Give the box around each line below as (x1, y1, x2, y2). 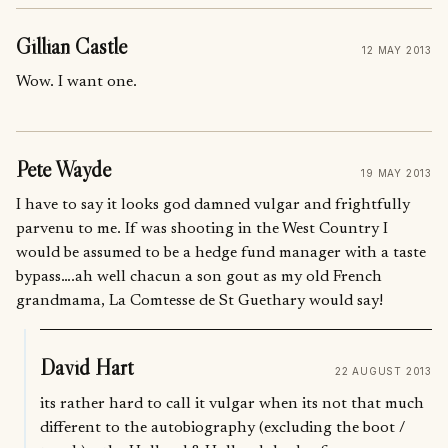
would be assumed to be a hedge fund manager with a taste (16, 245, 426, 262)
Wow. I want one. (16, 74, 137, 91)
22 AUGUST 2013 (334, 365, 432, 378)
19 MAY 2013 (361, 166, 432, 179)
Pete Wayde (16, 155, 111, 183)
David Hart (39, 354, 133, 382)
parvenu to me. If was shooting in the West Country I (16, 221, 388, 238)
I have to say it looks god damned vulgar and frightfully (16, 197, 410, 214)
